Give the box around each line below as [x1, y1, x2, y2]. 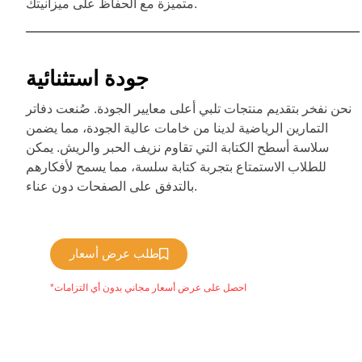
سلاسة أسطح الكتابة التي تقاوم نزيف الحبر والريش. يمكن [26, 140, 329, 154]
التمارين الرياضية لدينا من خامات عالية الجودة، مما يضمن [26, 120, 328, 135]
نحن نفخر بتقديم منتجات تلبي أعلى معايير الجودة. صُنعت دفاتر [26, 101, 351, 116]
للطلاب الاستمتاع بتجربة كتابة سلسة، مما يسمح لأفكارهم [26, 159, 326, 174]
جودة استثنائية [26, 65, 149, 90]
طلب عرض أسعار [69, 244, 159, 263]
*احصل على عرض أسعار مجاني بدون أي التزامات [54, 281, 246, 293]
